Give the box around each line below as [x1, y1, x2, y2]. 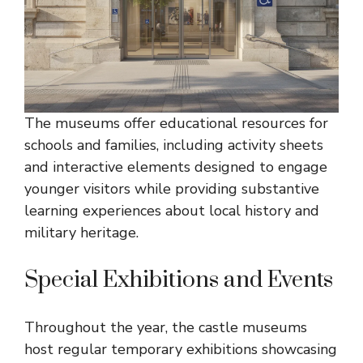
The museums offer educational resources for [24, 113, 328, 134]
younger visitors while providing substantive [24, 179, 319, 199]
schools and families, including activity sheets [24, 135, 323, 156]
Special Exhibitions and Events [24, 266, 333, 295]
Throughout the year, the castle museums [24, 318, 307, 338]
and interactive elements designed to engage [24, 157, 327, 177]
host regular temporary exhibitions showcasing [24, 340, 337, 360]
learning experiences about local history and [24, 201, 319, 221]
